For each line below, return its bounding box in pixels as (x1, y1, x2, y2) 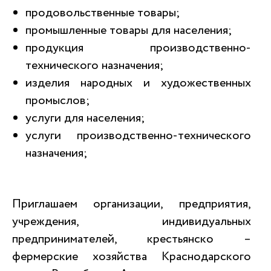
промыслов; (25, 92, 90, 109)
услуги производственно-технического (25, 127, 251, 145)
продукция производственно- (25, 39, 251, 57)
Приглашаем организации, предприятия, (12, 195, 251, 213)
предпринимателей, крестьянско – (12, 230, 251, 248)
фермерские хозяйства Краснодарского (12, 248, 251, 266)
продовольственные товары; (25, 4, 180, 22)
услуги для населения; (25, 109, 145, 127)
